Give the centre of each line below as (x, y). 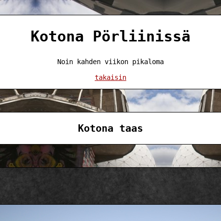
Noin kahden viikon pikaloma (110, 61)
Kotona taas (110, 128)
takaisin (110, 77)
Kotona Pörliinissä (110, 36)
